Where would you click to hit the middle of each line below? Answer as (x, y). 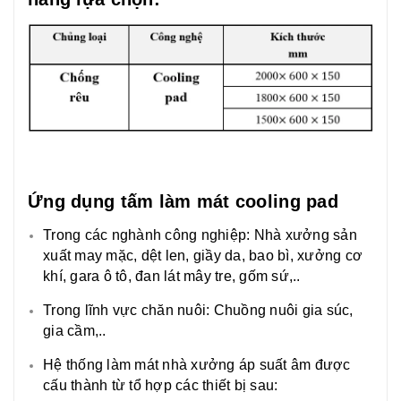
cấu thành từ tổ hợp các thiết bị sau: (161, 386)
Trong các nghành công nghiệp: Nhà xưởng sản (200, 235)
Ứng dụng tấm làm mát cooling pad (183, 202)
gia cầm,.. (75, 331)
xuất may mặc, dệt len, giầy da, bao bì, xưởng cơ (203, 256)
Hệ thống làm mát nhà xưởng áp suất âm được (197, 365)
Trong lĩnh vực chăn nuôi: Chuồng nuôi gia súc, (198, 311)
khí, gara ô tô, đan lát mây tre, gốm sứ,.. (172, 277)
